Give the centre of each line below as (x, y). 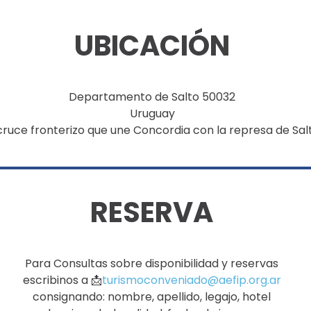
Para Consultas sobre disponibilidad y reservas (152, 263)
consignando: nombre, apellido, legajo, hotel (152, 296)
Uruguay (152, 113)
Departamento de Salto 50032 (152, 96)
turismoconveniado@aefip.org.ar (191, 280)
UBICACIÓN (152, 45)
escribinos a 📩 (62, 280)
